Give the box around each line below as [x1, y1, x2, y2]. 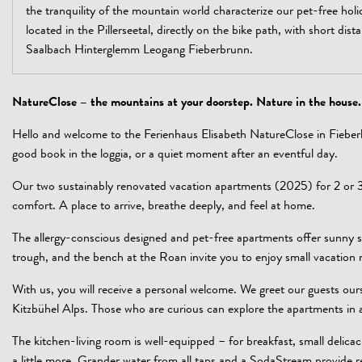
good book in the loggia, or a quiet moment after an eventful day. [12, 149, 338, 162]
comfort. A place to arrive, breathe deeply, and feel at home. [12, 200, 315, 213]
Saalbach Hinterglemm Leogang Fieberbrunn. [26, 44, 253, 57]
